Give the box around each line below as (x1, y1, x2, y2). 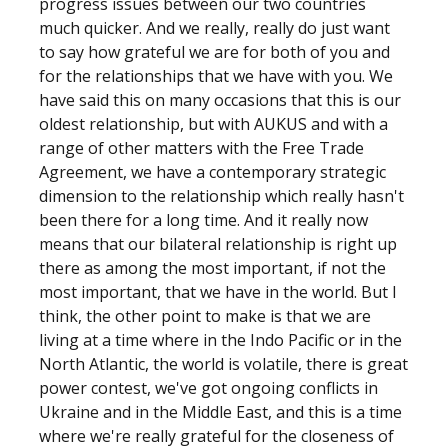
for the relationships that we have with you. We (39, 65, 393, 87)
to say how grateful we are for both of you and (39, 41, 390, 63)
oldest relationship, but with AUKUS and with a (39, 113, 388, 135)
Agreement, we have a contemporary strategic (39, 161, 386, 183)
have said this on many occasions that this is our (39, 89, 401, 111)
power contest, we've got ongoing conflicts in (39, 377, 378, 399)
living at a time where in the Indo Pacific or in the (39, 329, 402, 351)
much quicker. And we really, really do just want (39, 17, 390, 39)
